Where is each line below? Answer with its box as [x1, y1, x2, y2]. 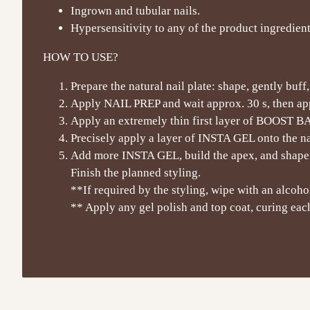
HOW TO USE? [43, 50, 118, 64]
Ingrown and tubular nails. [71, 3, 200, 17]
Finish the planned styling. [71, 165, 201, 179]
